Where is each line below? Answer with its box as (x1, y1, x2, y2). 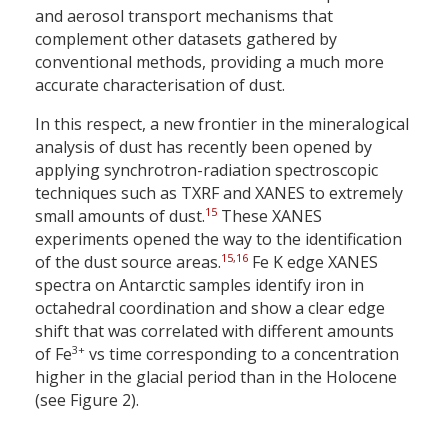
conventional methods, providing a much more (35, 51, 384, 74)
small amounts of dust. (35, 205, 205, 228)
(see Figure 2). (35, 389, 139, 412)
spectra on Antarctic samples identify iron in (35, 274, 364, 297)
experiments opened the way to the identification (35, 228, 402, 251)
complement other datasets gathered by (35, 28, 337, 51)
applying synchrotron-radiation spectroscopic (35, 159, 378, 182)
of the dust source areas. (35, 251, 221, 274)
